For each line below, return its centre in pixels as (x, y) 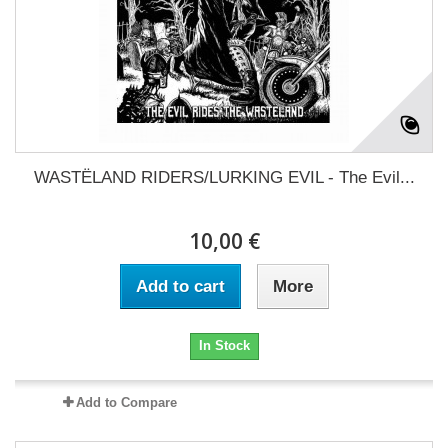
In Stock (224, 345)
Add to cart (180, 286)
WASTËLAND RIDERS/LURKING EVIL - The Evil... (224, 177)
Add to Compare (126, 402)
